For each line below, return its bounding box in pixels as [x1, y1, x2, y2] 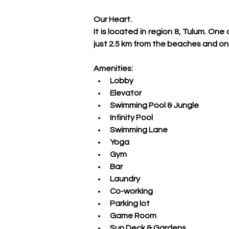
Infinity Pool [110, 113, 153, 122]
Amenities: [94, 64, 133, 73]
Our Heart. [94, 15, 132, 24]
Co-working [110, 187, 153, 195]
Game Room [110, 212, 156, 220]
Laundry [110, 175, 140, 183]
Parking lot [110, 199, 150, 208]
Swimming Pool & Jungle [110, 101, 199, 109]
